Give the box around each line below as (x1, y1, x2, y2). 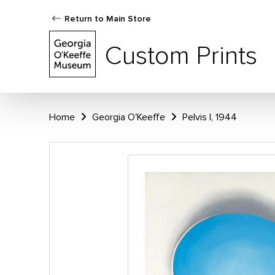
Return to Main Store (64, 14, 151, 24)
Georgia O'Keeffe (92, 111, 165, 123)
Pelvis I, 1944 (182, 111, 237, 123)
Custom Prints (105, 39, 257, 72)
